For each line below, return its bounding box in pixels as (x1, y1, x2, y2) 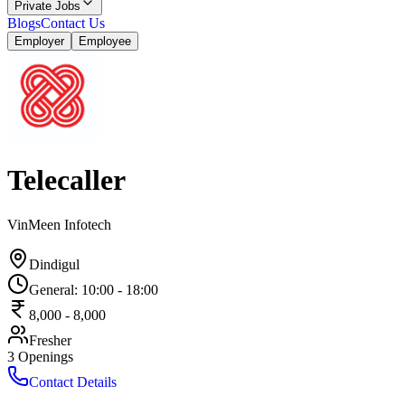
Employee (79, 34, 131, 48)
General (29, 281, 74, 297)
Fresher (29, 332, 71, 348)
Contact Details (29, 373, 117, 390)
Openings (18, 348, 73, 364)
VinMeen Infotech (7, 216, 111, 232)
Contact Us (41, 15, 105, 31)
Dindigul (29, 256, 80, 272)
